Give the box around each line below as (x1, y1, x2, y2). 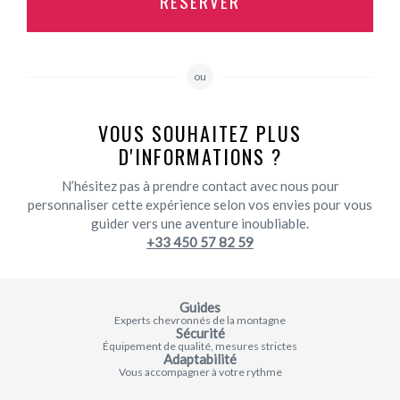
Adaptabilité (163, 350, 237, 367)
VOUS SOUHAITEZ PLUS (98, 118, 302, 147)
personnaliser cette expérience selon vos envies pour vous (28, 196, 372, 212)
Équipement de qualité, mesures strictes (103, 338, 297, 353)
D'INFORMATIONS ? (118, 141, 282, 171)
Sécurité (175, 324, 225, 341)
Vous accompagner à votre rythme (118, 364, 282, 379)
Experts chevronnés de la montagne (114, 312, 286, 327)
